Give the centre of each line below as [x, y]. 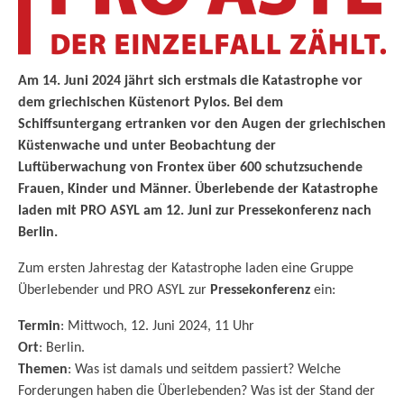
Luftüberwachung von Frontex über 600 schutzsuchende [190, 167]
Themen [43, 369]
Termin [39, 326]
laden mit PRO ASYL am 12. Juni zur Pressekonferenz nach [195, 211]
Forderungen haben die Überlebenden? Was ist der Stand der [197, 391]
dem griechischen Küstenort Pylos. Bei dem [151, 102]
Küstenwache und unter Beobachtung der [147, 146]
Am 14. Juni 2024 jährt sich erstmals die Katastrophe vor [190, 81]
